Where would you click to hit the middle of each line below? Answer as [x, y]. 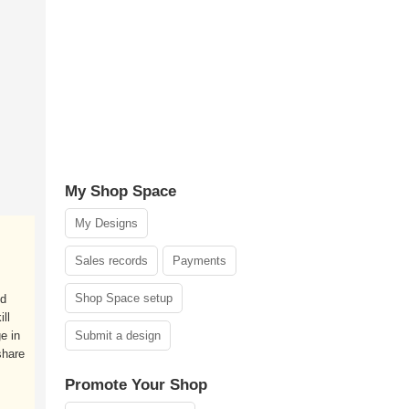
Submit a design [118, 336]
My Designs [106, 223]
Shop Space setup [124, 298]
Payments [199, 261]
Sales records [111, 261]
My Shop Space [121, 191]
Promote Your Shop [136, 385]
